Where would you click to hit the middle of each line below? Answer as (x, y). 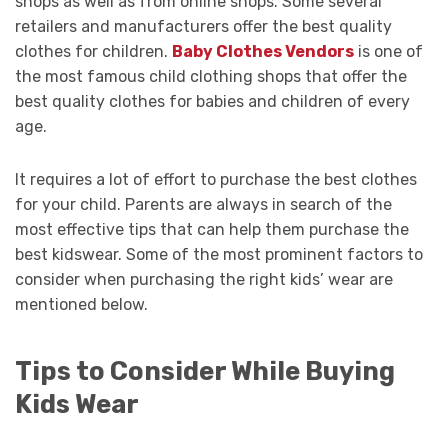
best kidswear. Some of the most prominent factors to (219, 254)
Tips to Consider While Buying (205, 371)
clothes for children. (93, 51)
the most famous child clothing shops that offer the (211, 76)
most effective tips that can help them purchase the (212, 229)
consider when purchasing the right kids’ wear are (204, 279)
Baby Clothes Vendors (263, 51)
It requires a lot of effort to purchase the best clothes (216, 179)
